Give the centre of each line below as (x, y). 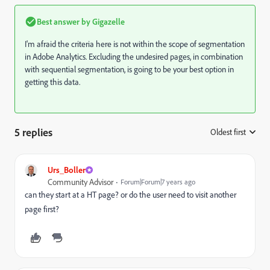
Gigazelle (108, 21)
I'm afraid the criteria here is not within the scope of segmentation (135, 44)
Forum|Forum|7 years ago (158, 181)
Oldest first (228, 132)
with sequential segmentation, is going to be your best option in (129, 69)
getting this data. (52, 82)
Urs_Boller (67, 169)
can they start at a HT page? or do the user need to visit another (130, 194)
